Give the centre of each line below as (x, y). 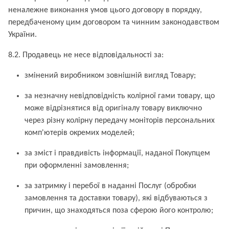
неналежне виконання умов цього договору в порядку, (105, 10)
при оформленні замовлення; (77, 166)
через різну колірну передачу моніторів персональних (120, 121)
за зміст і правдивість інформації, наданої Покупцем (117, 153)
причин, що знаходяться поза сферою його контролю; (119, 211)
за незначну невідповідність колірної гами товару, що (120, 96)
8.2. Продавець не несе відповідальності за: (86, 55)
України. (22, 35)
